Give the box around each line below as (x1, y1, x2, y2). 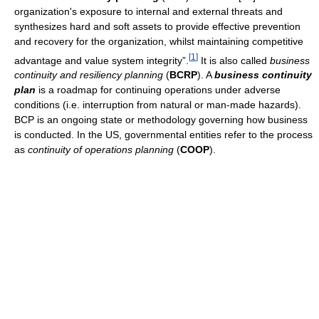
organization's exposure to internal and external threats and (14, 5, 283, 17)
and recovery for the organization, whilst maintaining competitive (14, 35, 303, 47)
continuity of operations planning (28, 144, 174, 156)
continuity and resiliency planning (14, 69, 163, 81)
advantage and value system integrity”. (14, 54, 189, 66)
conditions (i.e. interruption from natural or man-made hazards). (14, 99, 301, 111)
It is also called (198, 54, 270, 66)
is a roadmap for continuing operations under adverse (36, 84, 281, 96)
